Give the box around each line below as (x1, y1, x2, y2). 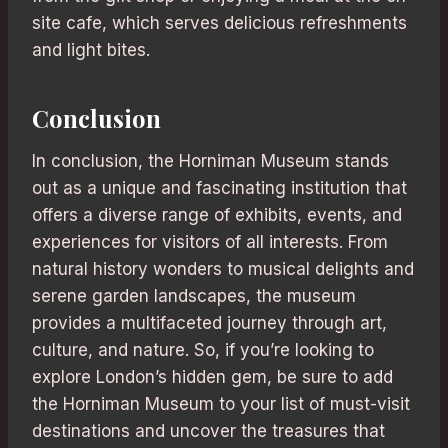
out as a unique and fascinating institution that (32, 177, 407, 198)
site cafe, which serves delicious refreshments (32, 12, 407, 33)
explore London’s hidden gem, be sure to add (32, 366, 393, 387)
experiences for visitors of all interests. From (32, 231, 388, 252)
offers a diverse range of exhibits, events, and (32, 204, 402, 225)
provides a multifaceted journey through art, (32, 312, 387, 333)
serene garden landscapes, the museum (32, 285, 356, 306)
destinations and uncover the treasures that (32, 420, 385, 441)
